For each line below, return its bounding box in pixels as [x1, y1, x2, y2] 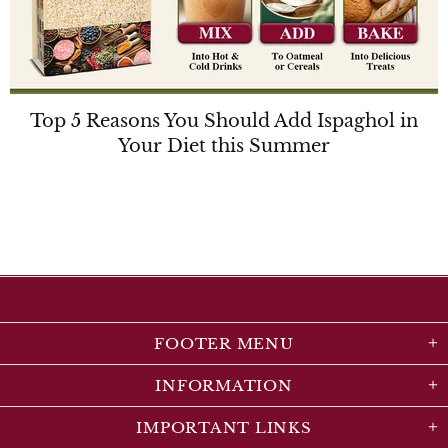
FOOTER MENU [154, 333, 294, 353]
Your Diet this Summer [118, 134, 330, 157]
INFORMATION [155, 375, 293, 395]
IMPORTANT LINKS [136, 417, 312, 437]
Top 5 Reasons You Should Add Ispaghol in [30, 109, 418, 132]
